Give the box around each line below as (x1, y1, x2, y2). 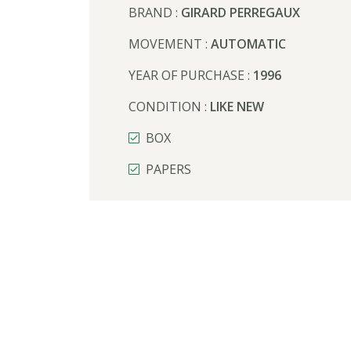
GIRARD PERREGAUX (181, 4, 300, 21)
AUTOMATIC (211, 35, 286, 52)
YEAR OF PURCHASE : (128, 67, 253, 84)
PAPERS (146, 161, 191, 178)
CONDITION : (128, 98, 210, 115)
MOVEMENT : (128, 35, 211, 52)
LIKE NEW (210, 98, 264, 115)
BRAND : (128, 4, 181, 21)
